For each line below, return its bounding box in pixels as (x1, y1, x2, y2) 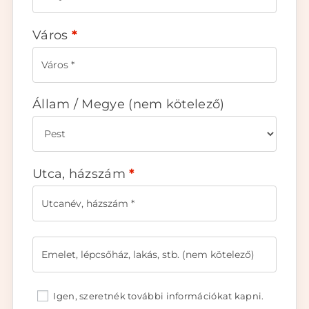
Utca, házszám (32, 166, 130, 181)
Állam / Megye (32, 97, 129, 112)
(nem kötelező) (128, 97, 225, 112)
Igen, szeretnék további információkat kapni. (51, 290, 264, 301)
